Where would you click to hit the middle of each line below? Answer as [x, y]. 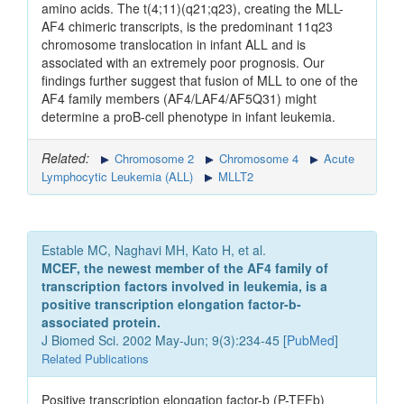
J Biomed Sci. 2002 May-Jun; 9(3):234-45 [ [164, 340]
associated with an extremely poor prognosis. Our [183, 63]
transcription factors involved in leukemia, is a [184, 286]
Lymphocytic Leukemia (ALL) [117, 177]
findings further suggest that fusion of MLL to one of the [200, 81]
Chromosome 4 [257, 159]
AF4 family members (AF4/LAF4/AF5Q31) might [179, 99]
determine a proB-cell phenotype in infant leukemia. [188, 117]
